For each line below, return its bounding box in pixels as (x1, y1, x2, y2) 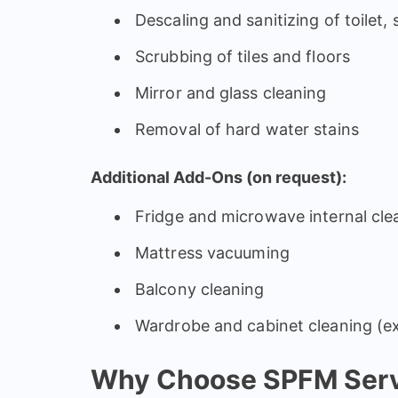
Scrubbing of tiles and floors (135, 46, 350, 66)
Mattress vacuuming (135, 243, 290, 262)
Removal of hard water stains (135, 119, 359, 139)
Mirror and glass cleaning (135, 83, 327, 102)
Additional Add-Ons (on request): (91, 167, 346, 187)
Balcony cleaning (135, 279, 265, 298)
